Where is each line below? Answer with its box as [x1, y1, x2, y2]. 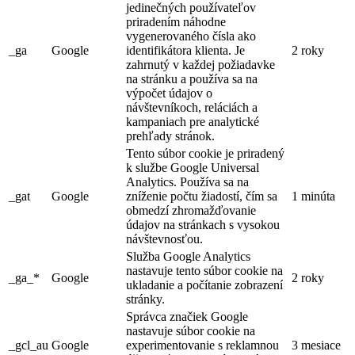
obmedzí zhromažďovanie [126, 204, 256, 218]
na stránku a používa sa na [126, 72, 258, 86]
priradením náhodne [126, 15, 226, 29]
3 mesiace [292, 338, 341, 353]
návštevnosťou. [126, 232, 203, 246]
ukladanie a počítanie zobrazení [126, 278, 283, 292]
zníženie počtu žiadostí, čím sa [126, 189, 277, 204]
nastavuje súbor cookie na [126, 324, 255, 338]
